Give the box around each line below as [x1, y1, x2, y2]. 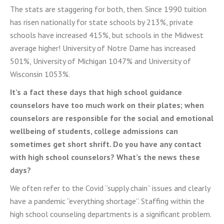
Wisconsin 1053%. [10, 69, 71, 79]
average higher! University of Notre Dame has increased [10, 43, 195, 53]
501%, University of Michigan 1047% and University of [10, 56, 191, 66]
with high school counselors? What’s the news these [10, 152, 200, 162]
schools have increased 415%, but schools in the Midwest [10, 30, 203, 40]
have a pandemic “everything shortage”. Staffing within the [10, 196, 204, 206]
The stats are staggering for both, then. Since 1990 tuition [10, 4, 206, 14]
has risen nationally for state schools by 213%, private [10, 17, 193, 27]
